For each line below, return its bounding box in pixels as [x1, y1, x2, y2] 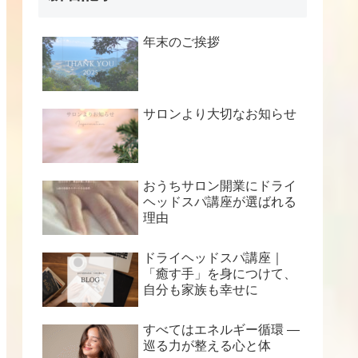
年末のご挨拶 [143, 34, 220, 49]
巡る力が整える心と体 [143, 338, 271, 352]
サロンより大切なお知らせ [143, 106, 296, 121]
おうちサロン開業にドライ [143, 178, 296, 193]
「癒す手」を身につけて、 [143, 266, 296, 280]
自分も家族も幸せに [143, 282, 258, 296]
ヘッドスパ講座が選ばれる [143, 194, 296, 209]
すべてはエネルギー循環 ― [143, 322, 300, 336]
